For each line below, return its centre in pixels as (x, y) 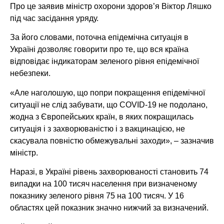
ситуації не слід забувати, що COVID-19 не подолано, (109, 104)
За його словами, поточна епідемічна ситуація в (99, 37)
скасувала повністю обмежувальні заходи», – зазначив (112, 140)
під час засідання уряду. (54, 18)
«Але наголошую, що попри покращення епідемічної (107, 92)
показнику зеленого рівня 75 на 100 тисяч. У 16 (97, 196)
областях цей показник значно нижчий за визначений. (109, 208)
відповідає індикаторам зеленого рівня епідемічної (104, 61)
